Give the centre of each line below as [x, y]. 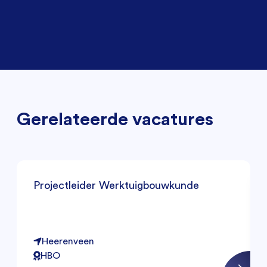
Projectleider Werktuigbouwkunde [116, 185]
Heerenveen [68, 241]
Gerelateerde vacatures [115, 119]
